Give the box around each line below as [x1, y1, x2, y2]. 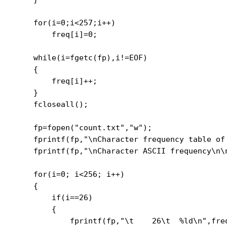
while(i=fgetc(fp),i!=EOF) [15, 53, 148, 62]
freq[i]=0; [15, 30, 98, 39]
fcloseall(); [15, 100, 89, 109]
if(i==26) [15, 193, 93, 202]
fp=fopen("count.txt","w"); [15, 123, 153, 132]
